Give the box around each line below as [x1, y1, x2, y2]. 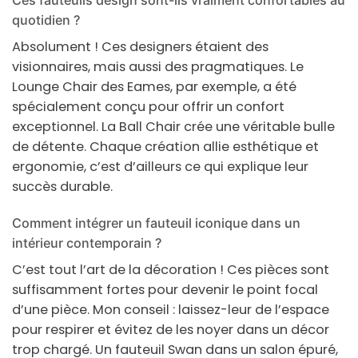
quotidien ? [12, 11, 80, 28]
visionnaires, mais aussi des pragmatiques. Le [12, 57, 304, 76]
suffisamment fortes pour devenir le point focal [12, 280, 318, 299]
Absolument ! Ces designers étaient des [12, 37, 268, 56]
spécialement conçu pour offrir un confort [12, 97, 284, 116]
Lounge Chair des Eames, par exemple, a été [12, 77, 296, 96]
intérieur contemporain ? [12, 234, 161, 251]
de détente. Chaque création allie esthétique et [12, 137, 319, 156]
